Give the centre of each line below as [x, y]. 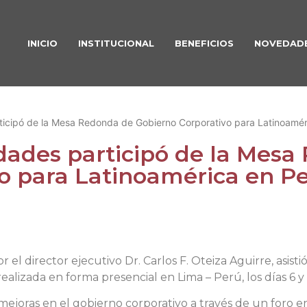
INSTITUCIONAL [116, 43]
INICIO [42, 43]
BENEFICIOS [204, 43]
